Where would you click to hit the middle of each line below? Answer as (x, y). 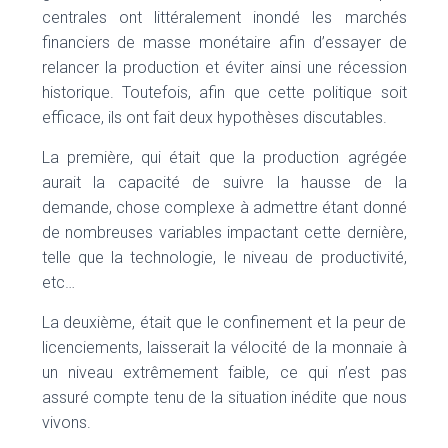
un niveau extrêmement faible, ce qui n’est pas (224, 372)
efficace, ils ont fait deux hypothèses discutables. (214, 117)
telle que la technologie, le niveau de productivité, (224, 257)
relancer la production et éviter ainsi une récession (224, 67)
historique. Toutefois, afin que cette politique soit (224, 92)
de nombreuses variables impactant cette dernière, (224, 232)
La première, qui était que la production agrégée (224, 157)
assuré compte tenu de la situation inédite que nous (224, 397)
